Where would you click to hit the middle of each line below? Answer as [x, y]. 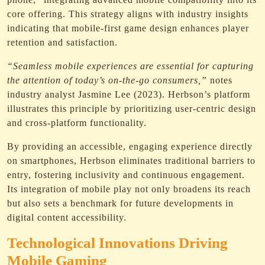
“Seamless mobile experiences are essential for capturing [130, 66]
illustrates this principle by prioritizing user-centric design [132, 109]
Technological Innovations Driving [117, 243]
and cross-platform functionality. [77, 123]
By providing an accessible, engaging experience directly [130, 146]
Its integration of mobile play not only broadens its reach [129, 189]
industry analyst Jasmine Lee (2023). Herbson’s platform [129, 94]
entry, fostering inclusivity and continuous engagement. [126, 175]
